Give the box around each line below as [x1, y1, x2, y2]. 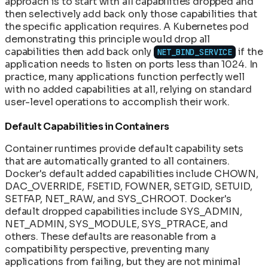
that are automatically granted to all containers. [5, 154, 230, 167]
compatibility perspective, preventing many [5, 242, 210, 255]
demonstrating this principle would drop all [5, 32, 211, 45]
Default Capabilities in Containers [5, 120, 170, 133]
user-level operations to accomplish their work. [5, 95, 230, 108]
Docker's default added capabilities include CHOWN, [5, 167, 258, 180]
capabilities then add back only [5, 45, 154, 58]
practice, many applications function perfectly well [5, 70, 245, 83]
